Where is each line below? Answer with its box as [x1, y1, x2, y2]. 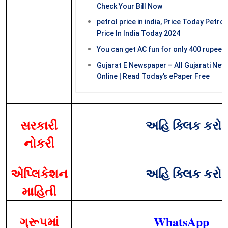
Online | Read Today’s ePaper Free [97, 72, 210, 81]
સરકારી [20, 116, 58, 134]
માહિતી [21, 182, 56, 201]
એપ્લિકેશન [10, 164, 68, 183]
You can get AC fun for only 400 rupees [97, 45, 226, 53]
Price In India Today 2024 [97, 29, 181, 38]
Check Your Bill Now [97, 2, 163, 10]
